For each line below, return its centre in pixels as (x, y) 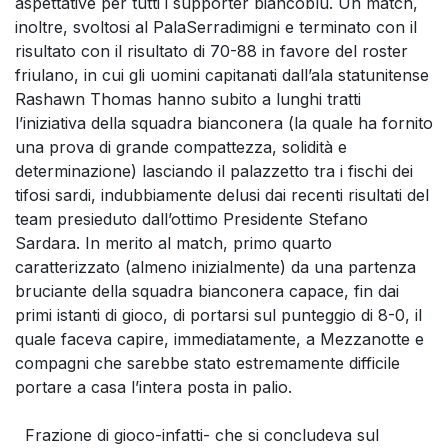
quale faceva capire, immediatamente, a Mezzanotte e (219, 338)
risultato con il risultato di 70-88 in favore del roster (211, 50)
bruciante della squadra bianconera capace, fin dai (207, 290)
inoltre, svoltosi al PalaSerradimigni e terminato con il (216, 26)
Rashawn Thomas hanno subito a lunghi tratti (188, 98)
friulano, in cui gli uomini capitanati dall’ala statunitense (222, 74)
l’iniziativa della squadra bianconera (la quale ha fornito (224, 122)
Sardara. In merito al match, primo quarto (173, 242)
